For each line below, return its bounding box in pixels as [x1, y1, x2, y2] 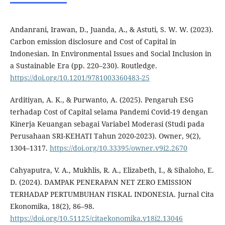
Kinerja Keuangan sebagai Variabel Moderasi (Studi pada [10, 119, 204, 129]
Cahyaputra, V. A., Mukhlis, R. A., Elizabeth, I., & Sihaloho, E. [10, 165, 214, 175]
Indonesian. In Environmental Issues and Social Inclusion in [10, 49, 211, 59]
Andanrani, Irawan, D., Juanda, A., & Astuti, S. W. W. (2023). [10, 25, 213, 35]
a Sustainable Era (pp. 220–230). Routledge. [10, 61, 157, 71]
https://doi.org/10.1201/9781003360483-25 [10, 73, 150, 83]
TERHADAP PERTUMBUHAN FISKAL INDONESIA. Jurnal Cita [10, 189, 214, 199]
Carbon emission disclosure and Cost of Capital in [10, 37, 176, 47]
